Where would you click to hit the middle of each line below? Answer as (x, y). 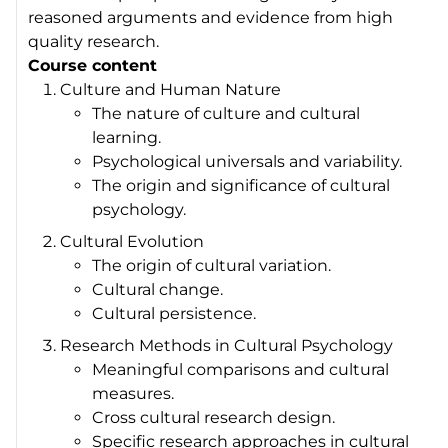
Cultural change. (158, 289)
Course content (93, 65)
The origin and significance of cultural (241, 185)
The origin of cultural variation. (212, 265)
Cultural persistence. (174, 313)
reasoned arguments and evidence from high (211, 17)
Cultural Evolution (132, 241)
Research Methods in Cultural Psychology (227, 345)
